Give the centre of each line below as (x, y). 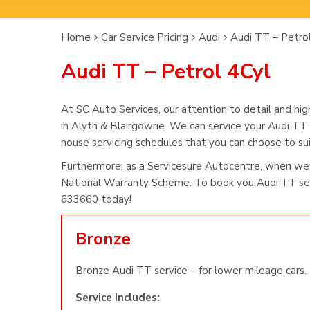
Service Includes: (118, 298)
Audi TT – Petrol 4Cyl (166, 72)
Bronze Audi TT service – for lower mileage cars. (191, 271)
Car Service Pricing (145, 37)
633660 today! (96, 199)
